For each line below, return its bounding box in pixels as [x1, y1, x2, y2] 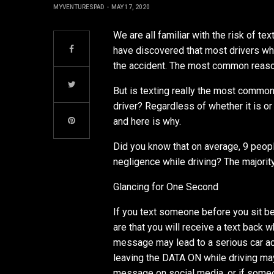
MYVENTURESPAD [53, 4, 104, 10]
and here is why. [113, 116, 182, 127]
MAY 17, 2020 [111, 4, 150, 10]
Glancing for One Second [113, 181, 219, 193]
